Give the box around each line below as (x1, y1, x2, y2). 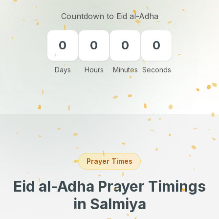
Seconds (142, 66, 171, 74)
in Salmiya (73, 195, 146, 213)
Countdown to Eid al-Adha (61, 11, 158, 21)
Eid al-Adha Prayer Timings (13, 177, 206, 195)
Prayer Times (87, 157, 132, 165)
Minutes (112, 66, 138, 74)
